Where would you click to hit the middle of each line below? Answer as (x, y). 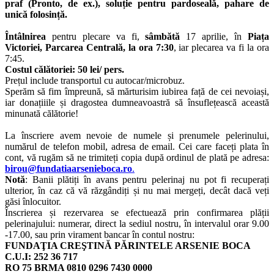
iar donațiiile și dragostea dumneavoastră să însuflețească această (137, 102)
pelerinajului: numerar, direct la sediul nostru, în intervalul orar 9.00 (137, 223)
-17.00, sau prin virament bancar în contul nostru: (100, 234)
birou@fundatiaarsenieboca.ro (68, 168)
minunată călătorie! (42, 113)
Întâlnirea (25, 36)
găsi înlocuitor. (33, 201)
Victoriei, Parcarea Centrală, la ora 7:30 (89, 47)
